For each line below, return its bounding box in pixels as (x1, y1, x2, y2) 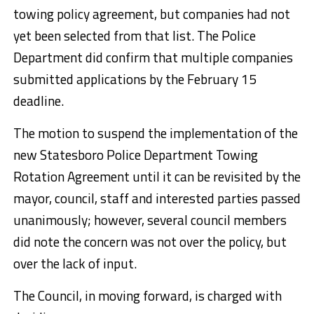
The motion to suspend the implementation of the (13, 123, 298, 144)
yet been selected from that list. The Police (13, 25, 256, 46)
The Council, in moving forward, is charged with (13, 285, 282, 306)
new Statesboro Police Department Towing (13, 144, 258, 165)
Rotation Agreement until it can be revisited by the (13, 166, 301, 187)
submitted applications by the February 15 (13, 69, 257, 90)
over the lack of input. (13, 253, 137, 274)
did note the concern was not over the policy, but (13, 231, 287, 252)
